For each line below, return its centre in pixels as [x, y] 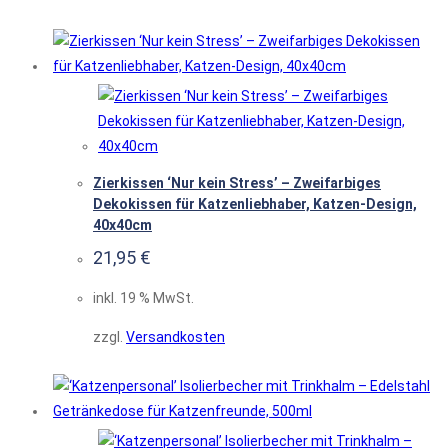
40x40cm [122, 224]
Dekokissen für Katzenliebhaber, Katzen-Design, [255, 203]
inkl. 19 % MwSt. [143, 298]
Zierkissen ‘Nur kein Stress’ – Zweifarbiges [237, 182]
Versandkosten [175, 337]
